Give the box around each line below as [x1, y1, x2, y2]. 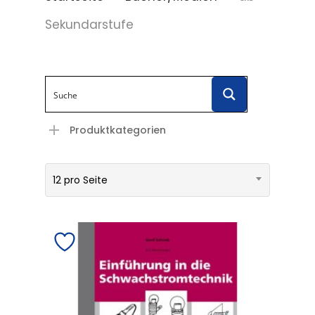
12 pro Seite [53, 173, 108, 187]
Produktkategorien [70, 123, 166, 137]
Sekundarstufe [45, 16, 134, 33]
